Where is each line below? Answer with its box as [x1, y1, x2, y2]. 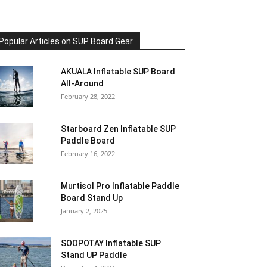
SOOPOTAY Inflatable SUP [61, 238, 161, 248]
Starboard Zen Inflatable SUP [61, 124, 176, 133]
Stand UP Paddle [61, 250, 127, 260]
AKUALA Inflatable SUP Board [61, 67, 175, 76]
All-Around [61, 79, 104, 88]
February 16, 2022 [61, 149, 115, 158]
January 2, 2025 [61, 206, 107, 215]
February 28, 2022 [61, 92, 115, 101]
